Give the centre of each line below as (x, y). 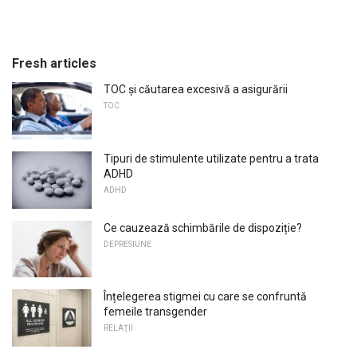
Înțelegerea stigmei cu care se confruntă (205, 297)
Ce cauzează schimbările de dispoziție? (203, 228)
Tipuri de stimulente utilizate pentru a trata (211, 159)
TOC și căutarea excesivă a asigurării (196, 90)
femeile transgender (155, 312)
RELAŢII (118, 328)
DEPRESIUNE (127, 244)
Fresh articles (54, 64)
